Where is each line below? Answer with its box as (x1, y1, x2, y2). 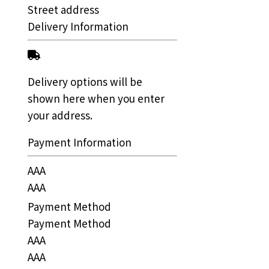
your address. (28, 107, 93, 122)
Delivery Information (28, 18, 129, 34)
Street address (28, 1, 100, 17)
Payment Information (28, 134, 132, 150)
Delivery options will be (28, 73, 143, 89)
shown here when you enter (28, 90, 165, 106)
